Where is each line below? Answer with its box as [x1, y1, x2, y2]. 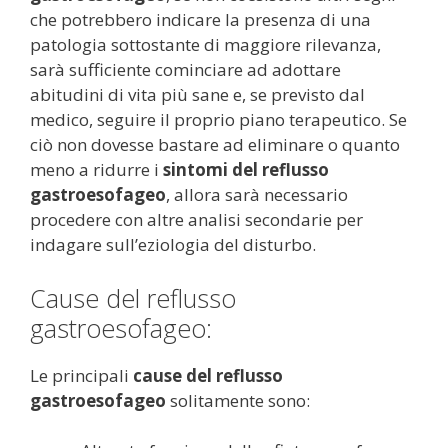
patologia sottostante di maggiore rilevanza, [30, 33, 381, 56]
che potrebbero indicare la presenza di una [30, 8, 371, 31]
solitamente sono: [166, 388, 310, 412]
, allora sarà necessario [166, 183, 348, 206]
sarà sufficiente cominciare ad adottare [30, 58, 341, 81]
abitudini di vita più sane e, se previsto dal [30, 83, 365, 106]
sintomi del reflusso [163, 158, 329, 181]
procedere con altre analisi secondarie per [30, 208, 363, 231]
